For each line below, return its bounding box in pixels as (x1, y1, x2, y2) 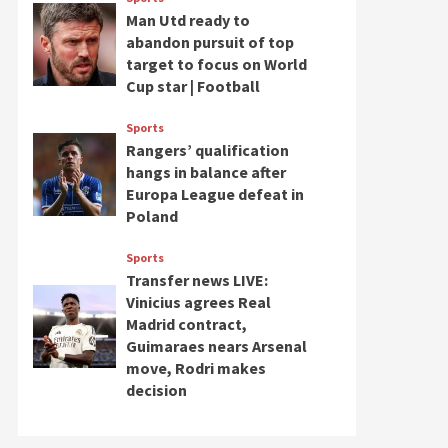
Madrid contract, (125, 314, 247, 334)
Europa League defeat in (125, 184, 304, 204)
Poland (125, 206, 178, 226)
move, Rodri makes (125, 358, 266, 378)
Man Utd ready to (125, 10, 250, 30)
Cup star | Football (125, 76, 260, 96)
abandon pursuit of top (125, 32, 294, 52)
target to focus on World (125, 54, 307, 74)
